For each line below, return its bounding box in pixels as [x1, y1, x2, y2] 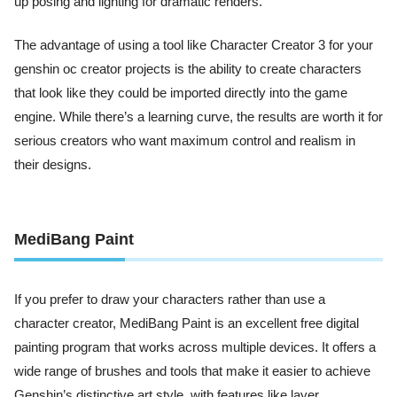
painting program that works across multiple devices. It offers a [14, 339, 376, 354]
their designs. [14, 158, 91, 173]
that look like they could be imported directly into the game [14, 86, 347, 101]
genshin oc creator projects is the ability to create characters [14, 62, 362, 77]
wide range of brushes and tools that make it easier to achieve [14, 363, 370, 378]
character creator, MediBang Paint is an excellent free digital [14, 315, 359, 331]
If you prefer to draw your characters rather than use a [14, 292, 325, 307]
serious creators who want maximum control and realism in [14, 134, 355, 149]
